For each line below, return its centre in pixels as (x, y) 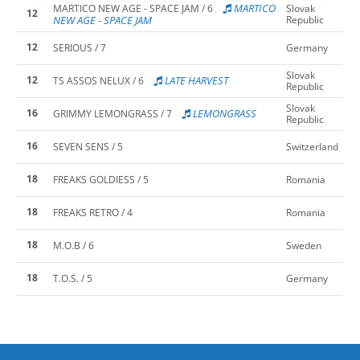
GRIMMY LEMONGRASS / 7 (112, 113)
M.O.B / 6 (74, 245)
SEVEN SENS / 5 (88, 146)
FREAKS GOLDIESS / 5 (101, 179)
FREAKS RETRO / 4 (93, 212)
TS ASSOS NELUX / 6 (98, 80)
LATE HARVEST (195, 80)
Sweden (304, 245)
